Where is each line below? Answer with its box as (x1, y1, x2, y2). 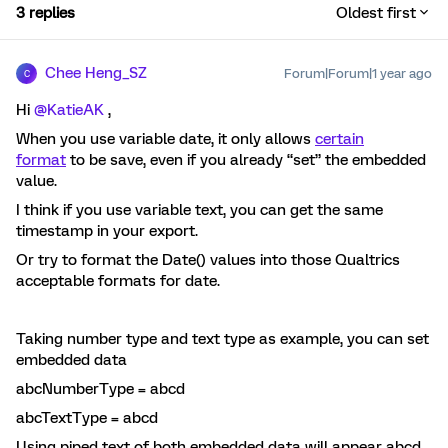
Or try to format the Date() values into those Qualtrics (16, 251, 400, 270)
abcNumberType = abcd (16, 380, 185, 399)
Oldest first (336, 4, 416, 23)
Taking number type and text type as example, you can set (16, 330, 429, 349)
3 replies (16, 4, 75, 23)
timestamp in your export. (16, 222, 198, 241)
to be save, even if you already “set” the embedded (66, 151, 426, 170)
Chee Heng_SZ (45, 64, 147, 83)
